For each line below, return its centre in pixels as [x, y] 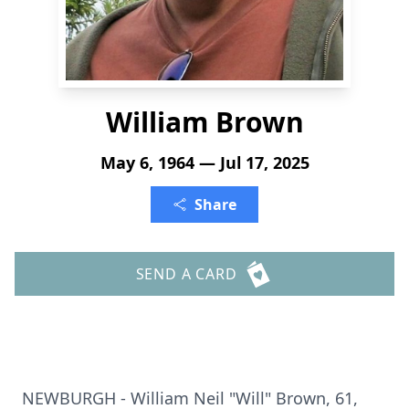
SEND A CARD [186, 274]
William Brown [204, 122]
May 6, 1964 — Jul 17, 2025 [204, 163]
